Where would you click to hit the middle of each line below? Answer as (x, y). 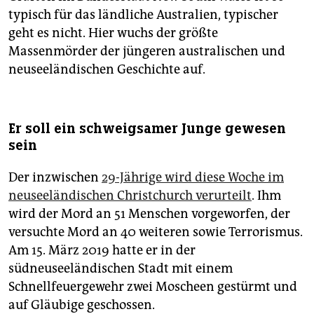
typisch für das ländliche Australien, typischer (143, 15)
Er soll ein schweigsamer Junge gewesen (147, 129)
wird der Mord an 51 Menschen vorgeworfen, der (149, 214)
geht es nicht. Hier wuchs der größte (113, 33)
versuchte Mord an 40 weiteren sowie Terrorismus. (156, 232)
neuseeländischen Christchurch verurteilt (130, 196)
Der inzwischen (55, 178)
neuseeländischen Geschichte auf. (107, 70)
